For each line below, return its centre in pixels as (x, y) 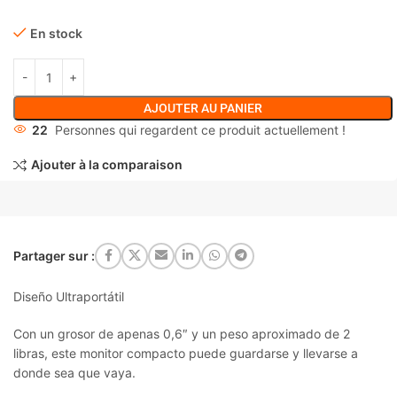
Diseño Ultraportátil (69, 296)
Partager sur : (54, 255)
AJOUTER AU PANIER (202, 108)
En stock (56, 33)
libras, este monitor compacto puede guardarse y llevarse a (186, 353)
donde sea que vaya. (74, 372)
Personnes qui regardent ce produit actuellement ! (200, 130)
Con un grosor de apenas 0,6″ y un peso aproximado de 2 (182, 333)
